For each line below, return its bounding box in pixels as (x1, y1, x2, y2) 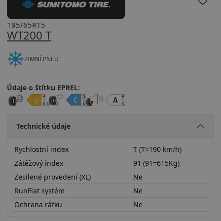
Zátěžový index (14, 158, 63, 168)
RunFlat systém (14, 185, 65, 195)
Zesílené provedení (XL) (14, 172, 91, 182)
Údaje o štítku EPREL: (7, 83, 80, 92)
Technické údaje (16, 121, 71, 131)
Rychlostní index (14, 144, 69, 154)
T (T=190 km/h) (133, 144, 182, 154)
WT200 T (7, 28, 51, 43)
